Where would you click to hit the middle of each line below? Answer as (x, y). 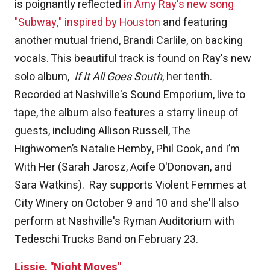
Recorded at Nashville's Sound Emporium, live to (130, 95)
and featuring (194, 23)
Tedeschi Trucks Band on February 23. (106, 240)
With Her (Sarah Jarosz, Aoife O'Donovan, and (123, 168)
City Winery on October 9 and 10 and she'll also (127, 204)
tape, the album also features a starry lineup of (127, 113)
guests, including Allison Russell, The (102, 131)
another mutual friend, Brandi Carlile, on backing (129, 41)
